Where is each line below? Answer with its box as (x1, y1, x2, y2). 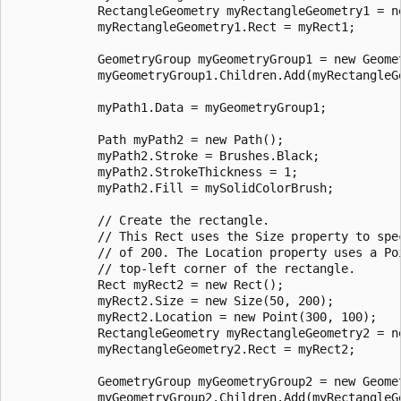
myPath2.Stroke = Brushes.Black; (12, 148, 320, 163)
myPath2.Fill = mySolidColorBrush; (12, 180, 334, 195)
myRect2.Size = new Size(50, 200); (12, 293, 334, 308)
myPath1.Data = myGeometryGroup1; (12, 99, 327, 115)
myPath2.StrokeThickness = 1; (12, 164, 298, 179)
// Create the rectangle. (12, 212, 269, 227)
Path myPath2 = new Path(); (12, 132, 284, 147)
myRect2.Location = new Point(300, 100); (12, 309, 377, 324)
